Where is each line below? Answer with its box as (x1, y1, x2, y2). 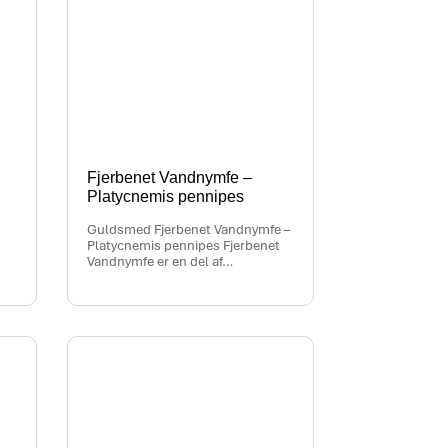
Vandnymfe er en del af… (87, 253, 234, 271)
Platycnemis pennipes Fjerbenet (87, 237, 281, 255)
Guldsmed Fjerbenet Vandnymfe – (87, 221, 291, 239)
